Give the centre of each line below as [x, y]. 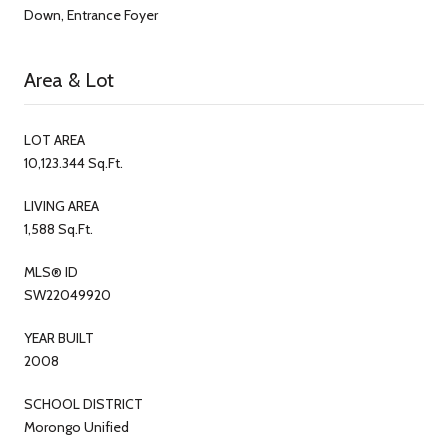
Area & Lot [69, 79]
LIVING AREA [61, 205]
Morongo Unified [76, 426]
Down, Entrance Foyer [91, 14]
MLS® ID [51, 271]
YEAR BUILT [59, 337]
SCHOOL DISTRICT [83, 403]
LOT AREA [54, 139]
